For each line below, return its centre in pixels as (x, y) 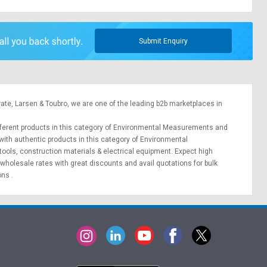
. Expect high (192, 151)
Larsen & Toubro (41, 103)
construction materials (58, 151)
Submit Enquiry (164, 41)
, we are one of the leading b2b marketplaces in (145, 103)
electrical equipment (137, 151)
